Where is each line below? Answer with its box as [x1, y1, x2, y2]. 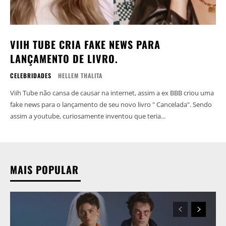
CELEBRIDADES [10, 71, 51, 80]
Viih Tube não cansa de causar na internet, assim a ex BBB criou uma [10, 88, 214, 97]
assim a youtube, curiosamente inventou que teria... [10, 111, 165, 121]
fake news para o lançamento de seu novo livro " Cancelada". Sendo [10, 99, 193, 109]
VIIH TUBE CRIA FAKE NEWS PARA [10, 36, 160, 52]
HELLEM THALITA [58, 71, 102, 80]
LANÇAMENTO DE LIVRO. [10, 50, 118, 66]
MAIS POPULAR [10, 161, 79, 177]
